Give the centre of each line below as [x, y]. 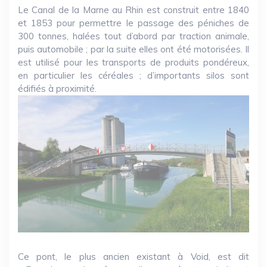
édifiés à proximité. [57, 89]
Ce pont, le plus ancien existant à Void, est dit [133, 257]
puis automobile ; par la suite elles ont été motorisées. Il [133, 49]
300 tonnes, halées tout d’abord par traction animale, [133, 36]
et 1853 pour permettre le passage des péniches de [133, 23]
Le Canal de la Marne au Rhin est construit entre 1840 [133, 10]
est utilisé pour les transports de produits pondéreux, [133, 63]
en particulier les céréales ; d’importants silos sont [133, 76]
